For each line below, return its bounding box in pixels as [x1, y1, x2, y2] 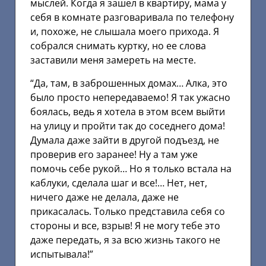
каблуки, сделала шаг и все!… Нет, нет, [30, 176, 207, 189]
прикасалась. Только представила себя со [30, 204, 225, 218]
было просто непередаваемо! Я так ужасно [30, 90, 230, 104]
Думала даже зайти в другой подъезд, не [30, 133, 219, 147]
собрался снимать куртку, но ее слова [30, 39, 206, 53]
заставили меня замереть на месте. [30, 53, 196, 67]
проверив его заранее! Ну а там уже [30, 147, 198, 161]
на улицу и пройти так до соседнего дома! [30, 119, 225, 132]
